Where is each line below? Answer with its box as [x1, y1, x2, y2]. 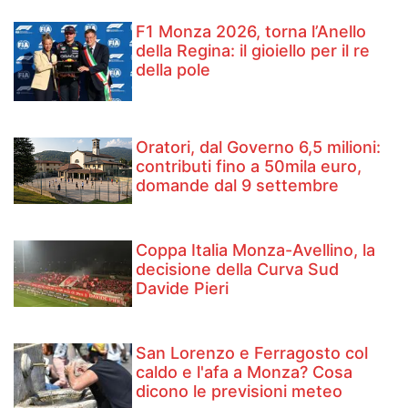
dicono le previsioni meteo [136, 382, 343, 402]
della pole [136, 60, 211, 80]
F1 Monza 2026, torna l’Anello [136, 22, 367, 42]
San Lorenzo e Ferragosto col [136, 343, 369, 363]
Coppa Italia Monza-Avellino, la [136, 240, 376, 260]
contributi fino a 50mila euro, [136, 157, 362, 177]
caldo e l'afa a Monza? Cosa [136, 362, 353, 382]
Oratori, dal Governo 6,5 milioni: [136, 138, 382, 158]
